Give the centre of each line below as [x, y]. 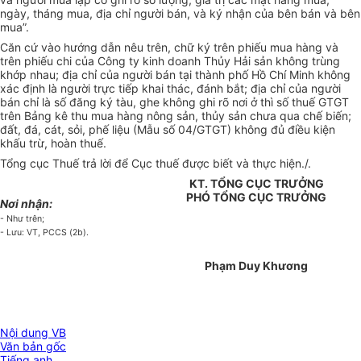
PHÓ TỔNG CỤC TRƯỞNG [256, 197]
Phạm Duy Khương [256, 266]
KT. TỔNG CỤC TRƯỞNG [256, 184]
